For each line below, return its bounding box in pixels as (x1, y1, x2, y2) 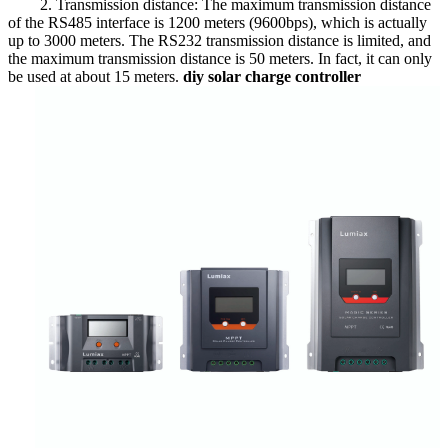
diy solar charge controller (183, 67, 361, 85)
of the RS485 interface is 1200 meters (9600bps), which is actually (8, 13, 427, 31)
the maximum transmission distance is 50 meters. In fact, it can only (8, 49, 432, 67)
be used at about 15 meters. (8, 67, 183, 85)
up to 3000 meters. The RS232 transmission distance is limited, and (8, 31, 431, 49)
